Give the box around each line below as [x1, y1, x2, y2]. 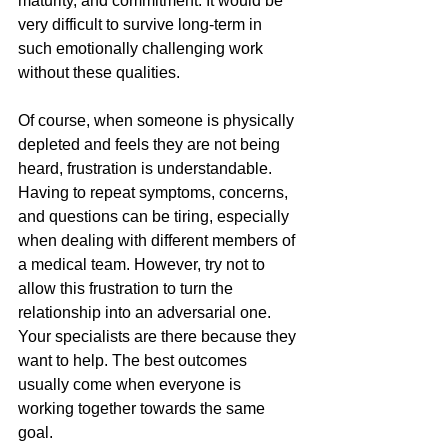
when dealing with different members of [18, 232, 299, 250]
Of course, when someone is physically [18, 112, 298, 130]
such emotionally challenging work [18, 40, 267, 58]
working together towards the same [18, 400, 269, 418]
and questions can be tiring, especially [18, 208, 293, 226]
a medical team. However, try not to [18, 256, 269, 274]
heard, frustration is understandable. [18, 160, 276, 178]
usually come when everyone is [18, 376, 245, 394]
